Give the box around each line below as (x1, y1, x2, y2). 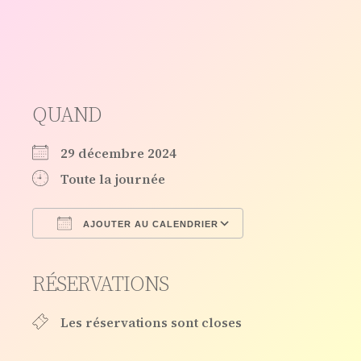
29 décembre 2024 (60, 143, 176, 162)
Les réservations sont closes (60, 313, 242, 331)
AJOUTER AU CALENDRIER (80, 218, 218, 229)
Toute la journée (60, 169, 165, 188)
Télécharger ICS (60, 242, 166, 260)
